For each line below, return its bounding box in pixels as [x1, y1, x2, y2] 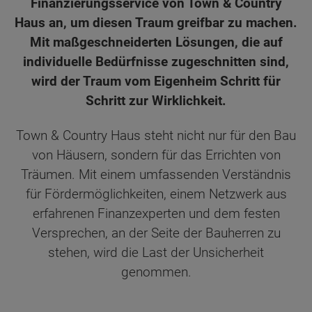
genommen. [120, 264, 192, 281]
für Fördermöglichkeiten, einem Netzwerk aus [25, 186, 287, 203]
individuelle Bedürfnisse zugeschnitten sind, [23, 53, 289, 70]
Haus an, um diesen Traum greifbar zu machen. [15, 14, 297, 31]
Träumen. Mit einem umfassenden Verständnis [21, 166, 291, 183]
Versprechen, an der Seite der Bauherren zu [31, 225, 281, 242]
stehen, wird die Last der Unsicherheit [48, 244, 264, 261]
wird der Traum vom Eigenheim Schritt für [31, 72, 281, 89]
